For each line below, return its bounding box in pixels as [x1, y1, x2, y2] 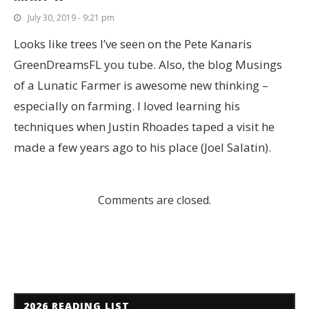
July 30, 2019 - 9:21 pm [28, 12, 114, 24]
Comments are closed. [98, 192, 211, 208]
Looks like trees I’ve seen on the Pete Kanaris [14, 36, 252, 52]
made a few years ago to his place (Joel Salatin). [14, 139, 271, 156]
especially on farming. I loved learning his [14, 98, 240, 114]
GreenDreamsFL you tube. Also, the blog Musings [14, 57, 282, 73]
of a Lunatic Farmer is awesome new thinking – [14, 77, 268, 94]
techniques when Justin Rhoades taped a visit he [14, 119, 275, 135]
